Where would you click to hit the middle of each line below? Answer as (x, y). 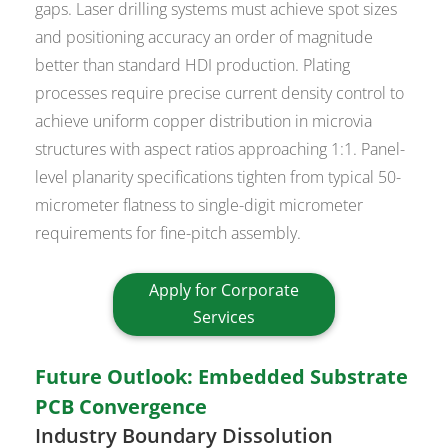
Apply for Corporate (224, 290)
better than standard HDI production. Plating (193, 64)
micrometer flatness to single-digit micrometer (199, 204)
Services (224, 317)
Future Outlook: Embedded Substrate (222, 377)
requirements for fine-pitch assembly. (168, 232)
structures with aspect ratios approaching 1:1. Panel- (220, 148)
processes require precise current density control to (220, 92)
